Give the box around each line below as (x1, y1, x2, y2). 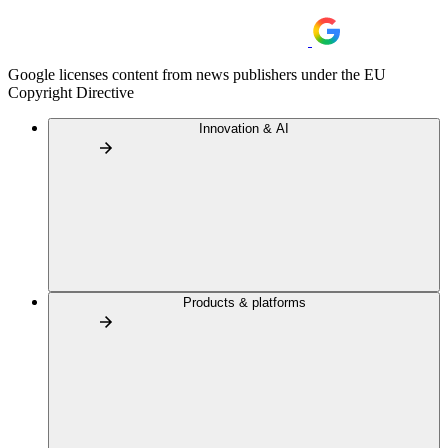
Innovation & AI (199, 121, 289, 136)
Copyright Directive (8, 84, 134, 101)
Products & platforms (182, 295, 306, 310)
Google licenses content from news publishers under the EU (8, 66, 386, 83)
